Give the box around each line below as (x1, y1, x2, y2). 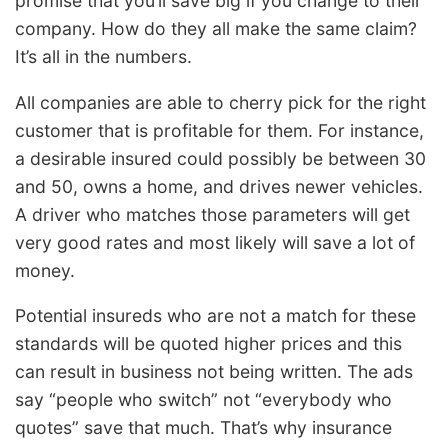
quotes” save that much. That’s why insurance (15, 417, 392, 439)
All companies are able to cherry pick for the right (15, 91, 426, 113)
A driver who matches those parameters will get (15, 203, 410, 225)
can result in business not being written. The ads (15, 361, 413, 383)
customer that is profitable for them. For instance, (15, 119, 424, 141)
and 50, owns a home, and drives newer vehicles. (15, 175, 423, 197)
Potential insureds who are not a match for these (15, 305, 416, 327)
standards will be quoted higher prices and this (15, 333, 402, 355)
